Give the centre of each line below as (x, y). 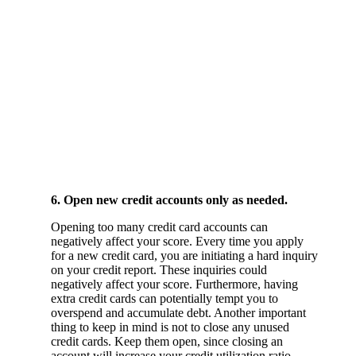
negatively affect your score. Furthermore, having (174, 284)
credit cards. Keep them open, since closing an (167, 341)
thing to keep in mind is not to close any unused (170, 327)
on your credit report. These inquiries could (159, 269)
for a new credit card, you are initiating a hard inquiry (184, 255)
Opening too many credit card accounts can (159, 226)
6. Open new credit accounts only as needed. (169, 199)
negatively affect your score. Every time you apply (177, 241)
